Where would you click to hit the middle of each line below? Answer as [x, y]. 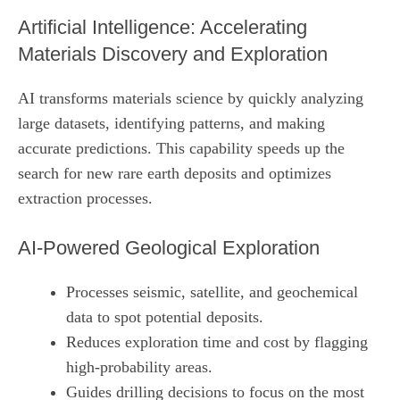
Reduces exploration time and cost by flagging [217, 342]
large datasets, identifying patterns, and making [171, 123]
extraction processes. [85, 198]
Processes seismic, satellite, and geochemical [212, 292]
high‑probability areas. [139, 367]
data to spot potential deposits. [165, 317]
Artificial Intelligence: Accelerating [162, 27]
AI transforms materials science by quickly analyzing [191, 98]
